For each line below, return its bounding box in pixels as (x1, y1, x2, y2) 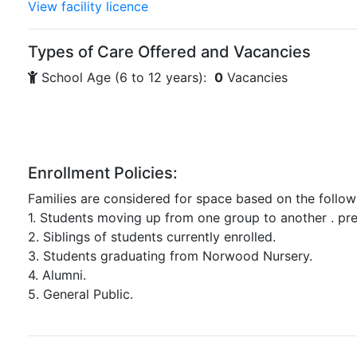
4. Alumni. (28, 267, 86, 283)
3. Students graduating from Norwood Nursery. (28, 248, 312, 264)
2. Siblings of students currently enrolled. (28, 229, 276, 245)
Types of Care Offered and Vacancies (28, 42, 311, 61)
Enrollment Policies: (28, 163, 178, 182)
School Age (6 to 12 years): (41, 69, 210, 85)
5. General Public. (28, 286, 133, 302)
